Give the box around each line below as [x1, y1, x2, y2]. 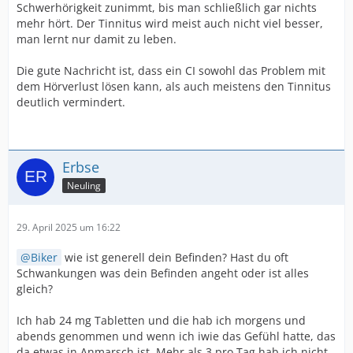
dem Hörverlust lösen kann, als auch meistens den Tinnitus [17, 79, 331, 94]
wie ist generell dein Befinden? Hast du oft [61, 250, 288, 265]
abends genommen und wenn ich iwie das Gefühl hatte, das [17, 329, 336, 344]
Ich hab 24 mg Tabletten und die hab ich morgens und [17, 313, 306, 328]
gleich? [17, 281, 53, 296]
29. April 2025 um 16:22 [17, 221, 121, 234]
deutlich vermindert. [17, 95, 125, 110]
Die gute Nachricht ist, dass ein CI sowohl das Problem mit [17, 63, 325, 78]
